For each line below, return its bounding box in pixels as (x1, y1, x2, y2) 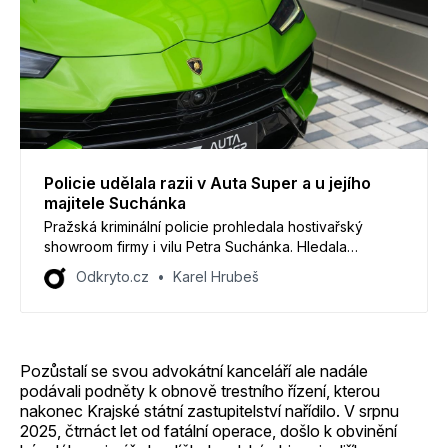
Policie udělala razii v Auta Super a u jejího (44, 172, 371, 193)
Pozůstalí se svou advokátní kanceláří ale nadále (20, 360, 368, 381)
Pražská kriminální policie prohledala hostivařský (44, 217, 363, 235)
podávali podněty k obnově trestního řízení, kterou (20, 380, 380, 401)
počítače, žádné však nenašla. (44, 277, 245, 295)
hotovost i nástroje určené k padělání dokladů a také (44, 257, 393, 275)
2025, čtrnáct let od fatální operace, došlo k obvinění (20, 420, 397, 441)
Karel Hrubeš (173, 267, 259, 285)
